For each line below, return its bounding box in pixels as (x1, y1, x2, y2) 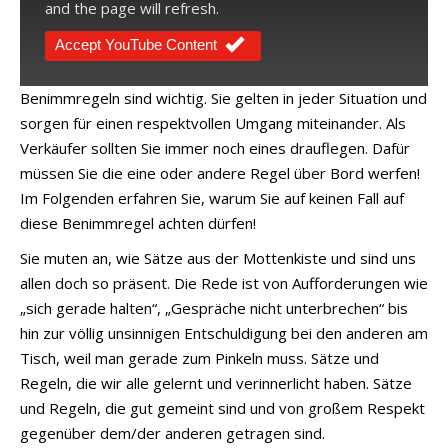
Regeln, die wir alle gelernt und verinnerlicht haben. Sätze (20, 372, 412, 393)
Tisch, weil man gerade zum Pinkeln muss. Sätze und (20, 347, 379, 368)
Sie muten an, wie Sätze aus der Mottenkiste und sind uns (20, 247, 416, 268)
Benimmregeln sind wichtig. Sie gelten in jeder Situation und (20, 87, 427, 108)
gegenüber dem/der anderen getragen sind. (20, 422, 325, 443)
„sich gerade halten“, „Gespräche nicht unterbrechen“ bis (20, 297, 408, 318)
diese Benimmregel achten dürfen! (20, 212, 256, 233)
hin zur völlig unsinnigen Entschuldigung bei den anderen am (20, 322, 428, 343)
